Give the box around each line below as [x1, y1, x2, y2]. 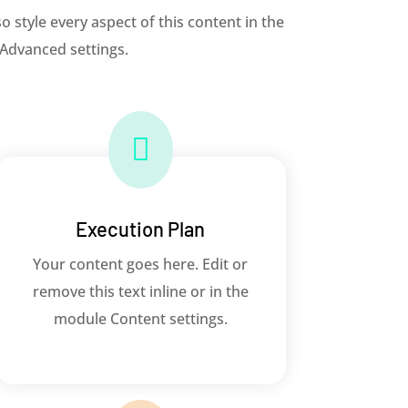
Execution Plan [76, 217, 206, 241]
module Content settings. [53, 309, 228, 330]
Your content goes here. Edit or [33, 254, 249, 275]
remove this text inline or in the [32, 281, 249, 302]
